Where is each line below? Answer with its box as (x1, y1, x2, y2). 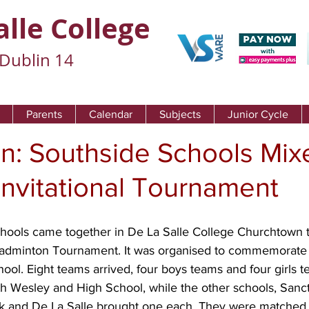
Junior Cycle (228, 108, 288, 120)
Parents (26, 108, 62, 120)
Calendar (89, 108, 132, 120)
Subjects (159, 108, 201, 120)
